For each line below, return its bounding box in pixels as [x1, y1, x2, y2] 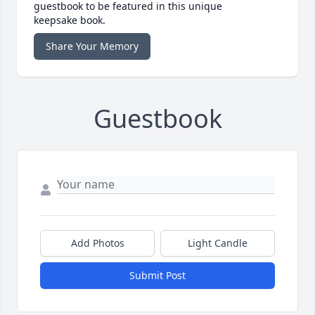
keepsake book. [34, 13, 105, 27]
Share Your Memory [46, 39, 139, 53]
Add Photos [70, 236, 124, 250]
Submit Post [129, 268, 186, 282]
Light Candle [188, 236, 247, 250]
